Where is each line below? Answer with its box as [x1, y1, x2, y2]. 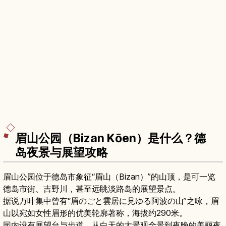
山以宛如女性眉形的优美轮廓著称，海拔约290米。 [3, 207, 187, 218]
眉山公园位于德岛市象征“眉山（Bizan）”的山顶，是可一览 [3, 171, 215, 182]
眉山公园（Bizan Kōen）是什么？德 [15, 131, 206, 145]
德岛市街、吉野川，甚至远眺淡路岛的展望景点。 [3, 183, 181, 194]
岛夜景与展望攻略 [15, 145, 108, 159]
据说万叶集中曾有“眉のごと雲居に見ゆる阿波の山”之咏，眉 [3, 195, 219, 206]
